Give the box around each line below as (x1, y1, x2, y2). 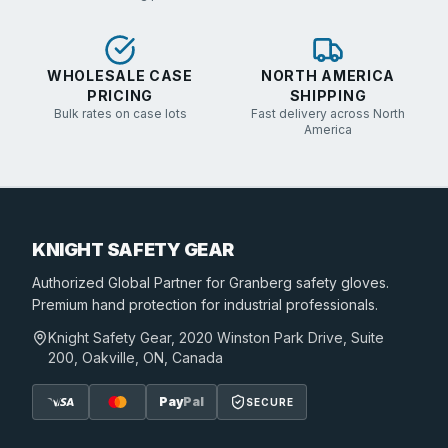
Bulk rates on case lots (53, 106, 187, 121)
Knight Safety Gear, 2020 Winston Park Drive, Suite (48, 329, 384, 346)
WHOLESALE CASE (47, 67, 193, 84)
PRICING (87, 87, 153, 104)
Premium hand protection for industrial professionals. (32, 296, 378, 313)
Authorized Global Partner (32, 274, 202, 291)
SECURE (245, 395, 294, 408)
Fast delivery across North (251, 106, 405, 121)
